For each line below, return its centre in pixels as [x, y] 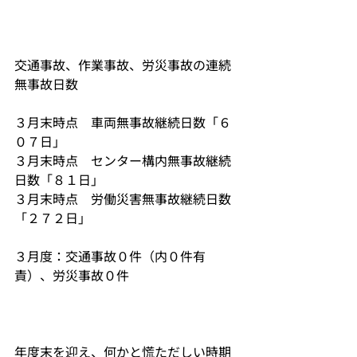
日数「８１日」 [59, 179]
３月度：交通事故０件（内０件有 [110, 256]
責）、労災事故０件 [72, 275]
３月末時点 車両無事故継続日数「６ [123, 122]
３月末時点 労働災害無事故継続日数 [123, 198]
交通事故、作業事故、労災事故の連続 [123, 65]
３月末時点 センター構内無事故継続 [123, 160]
